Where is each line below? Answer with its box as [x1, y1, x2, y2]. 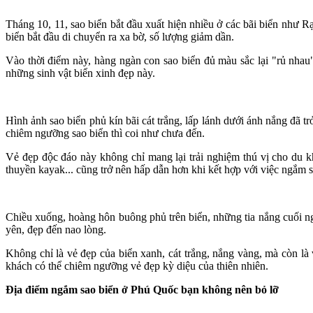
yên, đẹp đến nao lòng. [6, 224, 106, 235]
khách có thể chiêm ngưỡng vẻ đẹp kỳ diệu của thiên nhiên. [6, 260, 268, 272]
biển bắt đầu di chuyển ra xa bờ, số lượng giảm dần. [6, 31, 234, 43]
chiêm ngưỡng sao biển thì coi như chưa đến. [6, 127, 205, 139]
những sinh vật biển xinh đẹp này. [6, 67, 155, 79]
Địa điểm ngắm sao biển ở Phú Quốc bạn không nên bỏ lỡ [6, 284, 279, 296]
